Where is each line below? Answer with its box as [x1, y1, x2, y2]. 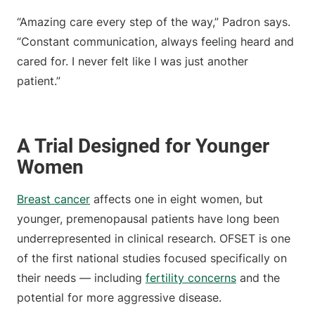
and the [236, 271, 280, 285]
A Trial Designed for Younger [17, 134, 269, 158]
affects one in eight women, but [90, 192, 263, 207]
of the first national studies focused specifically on [17, 251, 287, 266]
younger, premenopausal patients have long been [17, 212, 279, 226]
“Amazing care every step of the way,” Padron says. [17, 15, 290, 30]
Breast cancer [17, 192, 90, 207]
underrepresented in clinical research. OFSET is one [17, 231, 290, 246]
